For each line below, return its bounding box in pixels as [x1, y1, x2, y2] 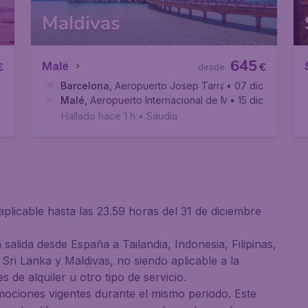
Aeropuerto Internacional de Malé [90, 94, 243, 106]
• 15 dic [229, 94, 263, 106]
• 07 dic [225, 80, 263, 91]
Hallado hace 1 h [61, 110, 136, 122]
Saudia [146, 110, 178, 122]
